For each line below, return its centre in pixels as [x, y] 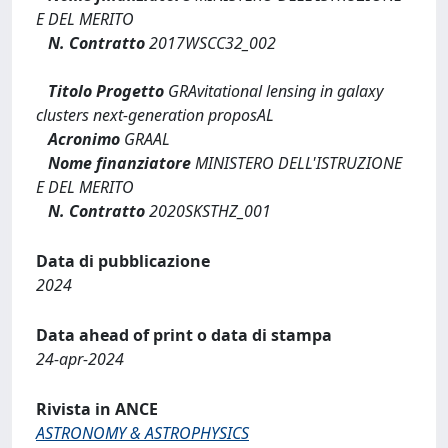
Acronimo [84, 139]
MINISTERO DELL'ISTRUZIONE [296, 163]
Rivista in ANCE [97, 409]
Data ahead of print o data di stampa [184, 335]
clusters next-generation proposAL [155, 115]
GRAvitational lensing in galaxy [273, 91]
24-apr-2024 [80, 359]
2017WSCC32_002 [210, 43]
